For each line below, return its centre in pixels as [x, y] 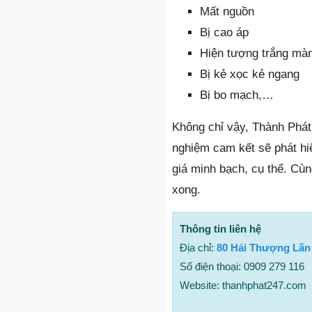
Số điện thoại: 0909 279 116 [242, 266]
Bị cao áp [224, 32]
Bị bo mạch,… [237, 95]
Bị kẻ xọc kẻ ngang [250, 74]
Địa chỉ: [198, 247]
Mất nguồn [227, 11]
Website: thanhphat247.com [243, 285]
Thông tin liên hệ [220, 228]
